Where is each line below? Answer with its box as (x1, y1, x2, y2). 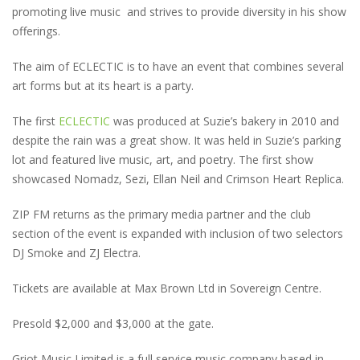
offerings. (12, 23, 60, 39)
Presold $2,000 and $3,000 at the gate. (12, 316, 214, 331)
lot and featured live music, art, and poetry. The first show (12, 152, 313, 167)
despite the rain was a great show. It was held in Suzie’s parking (12, 133, 341, 148)
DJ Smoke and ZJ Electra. (12, 245, 141, 260)
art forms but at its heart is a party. (12, 78, 194, 93)
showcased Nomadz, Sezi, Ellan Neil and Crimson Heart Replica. (12, 171, 344, 186)
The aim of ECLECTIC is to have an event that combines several (12, 59, 344, 74)
